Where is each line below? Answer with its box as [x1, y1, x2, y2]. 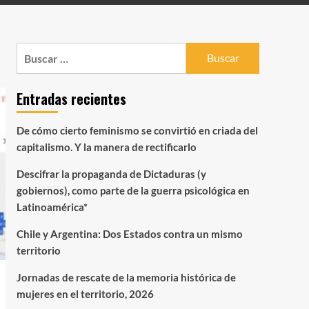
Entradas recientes [16, 88, 126, 109]
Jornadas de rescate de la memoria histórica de [16, 270, 236, 283]
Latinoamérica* [16, 200, 88, 213]
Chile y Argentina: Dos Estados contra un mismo [16, 227, 243, 240]
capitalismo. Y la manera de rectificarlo [16, 140, 197, 153]
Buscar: [15, 43, 52, 57]
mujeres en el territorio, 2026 [16, 287, 154, 300]
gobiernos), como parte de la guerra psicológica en [16, 183, 250, 197]
